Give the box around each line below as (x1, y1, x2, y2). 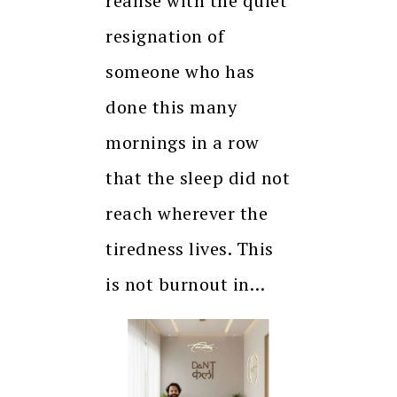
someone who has (105, 58, 255, 83)
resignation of (105, 23, 224, 48)
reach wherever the (105, 200, 268, 225)
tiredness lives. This (105, 236, 274, 261)
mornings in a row (105, 129, 260, 154)
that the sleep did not (105, 165, 290, 190)
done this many (105, 94, 237, 119)
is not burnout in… (105, 271, 265, 296)
